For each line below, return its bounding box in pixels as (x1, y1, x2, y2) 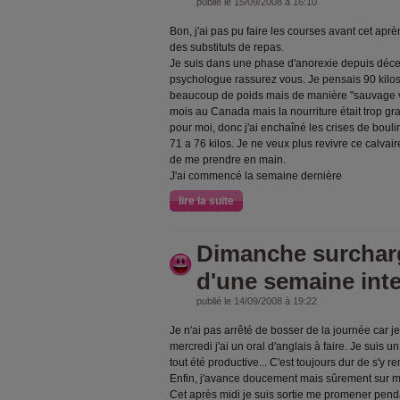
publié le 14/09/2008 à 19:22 (196, 296, 317, 306)
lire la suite (179, 195, 234, 207)
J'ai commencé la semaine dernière (170, 170, 342, 182)
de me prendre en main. (170, 154, 286, 166)
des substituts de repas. (170, 41, 287, 54)
